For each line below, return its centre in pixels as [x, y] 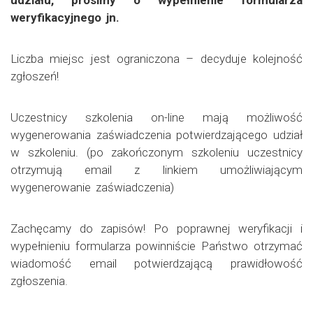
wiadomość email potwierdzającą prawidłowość [156, 263]
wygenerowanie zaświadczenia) [92, 187]
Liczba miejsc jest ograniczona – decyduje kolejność [156, 58]
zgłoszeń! [35, 76]
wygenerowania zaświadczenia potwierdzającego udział [156, 134]
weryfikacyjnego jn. [65, 17]
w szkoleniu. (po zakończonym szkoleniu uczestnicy [156, 152]
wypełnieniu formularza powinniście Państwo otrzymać [156, 246]
